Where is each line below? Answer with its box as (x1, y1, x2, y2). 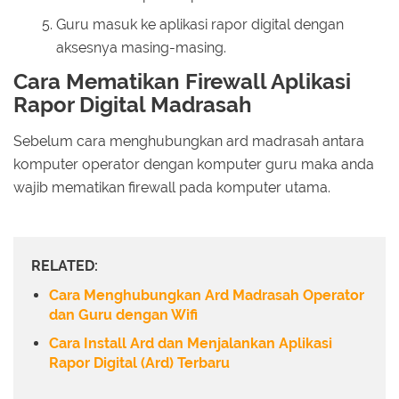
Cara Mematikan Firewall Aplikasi (13, 69, 351, 95)
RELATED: (31, 256, 98, 274)
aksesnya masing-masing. (56, 38, 226, 56)
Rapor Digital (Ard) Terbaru (49, 354, 230, 372)
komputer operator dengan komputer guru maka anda (13, 155, 374, 173)
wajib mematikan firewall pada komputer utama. (13, 178, 334, 196)
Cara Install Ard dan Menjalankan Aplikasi (49, 335, 332, 353)
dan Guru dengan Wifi (49, 306, 198, 324)
